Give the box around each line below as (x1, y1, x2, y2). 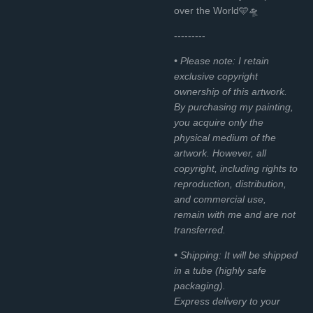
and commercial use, (174, 193, 266, 205)
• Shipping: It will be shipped (174, 249, 298, 261)
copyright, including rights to (174, 162, 298, 174)
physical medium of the (174, 131, 276, 143)
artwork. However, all (174, 147, 266, 159)
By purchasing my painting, (174, 101, 293, 112)
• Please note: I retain (174, 54, 269, 66)
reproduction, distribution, (174, 177, 286, 189)
